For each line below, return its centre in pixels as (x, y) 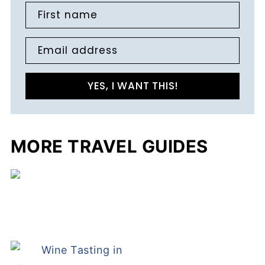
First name (67, 15)
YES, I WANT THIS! (132, 86)
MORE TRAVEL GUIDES (109, 146)
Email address (77, 50)
